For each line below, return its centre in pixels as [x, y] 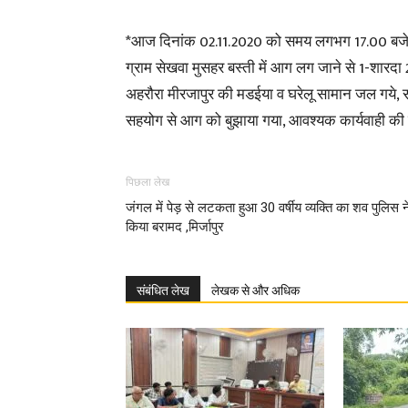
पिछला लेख [148, 182]
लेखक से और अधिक [255, 291]
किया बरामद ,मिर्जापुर [175, 227]
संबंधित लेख [163, 291]
